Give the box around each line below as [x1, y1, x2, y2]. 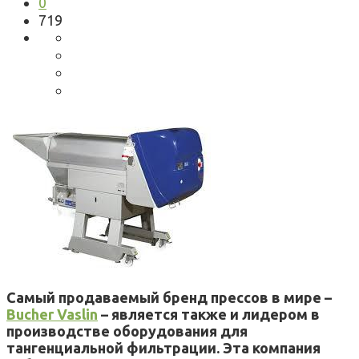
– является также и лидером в [98, 305, 320, 322]
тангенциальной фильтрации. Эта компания [6, 339, 321, 356]
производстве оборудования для [6, 322, 248, 339]
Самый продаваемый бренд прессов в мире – [6, 288, 332, 305]
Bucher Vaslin [6, 305, 98, 322]
